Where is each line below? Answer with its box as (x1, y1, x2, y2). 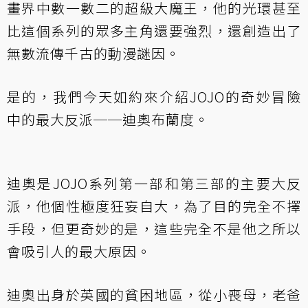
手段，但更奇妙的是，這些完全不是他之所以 (7, 218, 301, 239)
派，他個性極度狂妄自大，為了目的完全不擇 (7, 195, 301, 216)
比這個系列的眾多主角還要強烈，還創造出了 (7, 20, 301, 41)
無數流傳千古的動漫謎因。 (7, 43, 180, 63)
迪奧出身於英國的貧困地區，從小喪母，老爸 (7, 284, 301, 305)
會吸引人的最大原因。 (7, 241, 151, 261)
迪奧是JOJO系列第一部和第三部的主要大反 (7, 173, 301, 193)
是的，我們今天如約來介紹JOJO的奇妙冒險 (7, 86, 301, 107)
